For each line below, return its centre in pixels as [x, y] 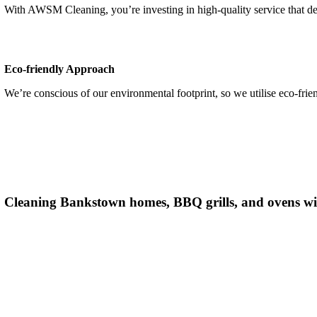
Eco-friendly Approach [63, 69]
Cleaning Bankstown [65, 202]
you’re [126, 10]
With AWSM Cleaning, [58, 10]
